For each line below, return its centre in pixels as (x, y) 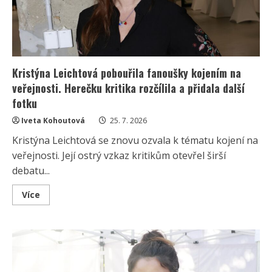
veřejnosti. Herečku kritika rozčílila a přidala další (128, 88)
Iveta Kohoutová (53, 121)
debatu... (31, 171)
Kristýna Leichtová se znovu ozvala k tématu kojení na (135, 141)
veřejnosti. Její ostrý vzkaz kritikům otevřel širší (119, 156)
